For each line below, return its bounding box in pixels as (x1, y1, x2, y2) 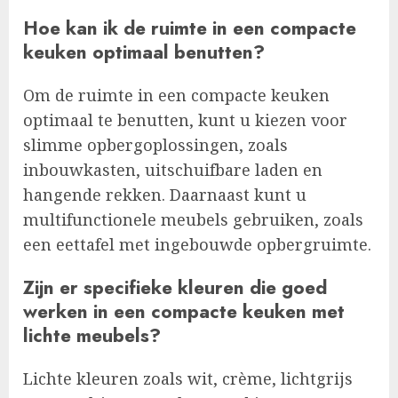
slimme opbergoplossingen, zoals (23, 134, 288, 156)
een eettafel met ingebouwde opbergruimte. (23, 234, 371, 256)
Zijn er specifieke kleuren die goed (23, 274, 327, 302)
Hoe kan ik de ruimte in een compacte (23, 14, 356, 43)
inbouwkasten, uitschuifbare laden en (23, 159, 322, 181)
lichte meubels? (23, 322, 161, 350)
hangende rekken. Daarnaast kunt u (23, 184, 306, 206)
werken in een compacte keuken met (23, 298, 345, 326)
